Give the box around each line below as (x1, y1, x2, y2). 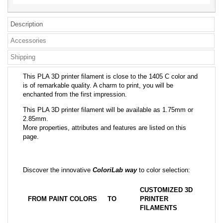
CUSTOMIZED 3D (140, 186, 193, 194)
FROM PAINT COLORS (28, 195, 97, 203)
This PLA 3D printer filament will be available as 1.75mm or (23, 106, 193, 113)
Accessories (10, 37, 46, 44)
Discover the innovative (23, 166, 93, 174)
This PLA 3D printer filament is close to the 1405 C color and (23, 73, 198, 80)
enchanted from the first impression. (23, 91, 127, 98)
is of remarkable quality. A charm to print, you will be (23, 82, 173, 89)
